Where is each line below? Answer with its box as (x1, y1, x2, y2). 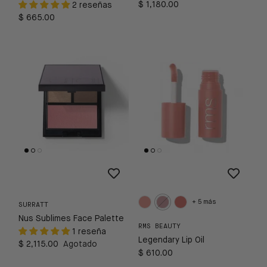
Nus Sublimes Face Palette (18, 214, 124, 223)
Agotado (63, 240, 97, 249)
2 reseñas (72, 1, 112, 10)
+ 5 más (192, 198, 216, 206)
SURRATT (18, 201, 48, 209)
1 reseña (72, 227, 106, 236)
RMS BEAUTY (138, 223, 181, 230)
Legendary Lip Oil (138, 235, 204, 244)
